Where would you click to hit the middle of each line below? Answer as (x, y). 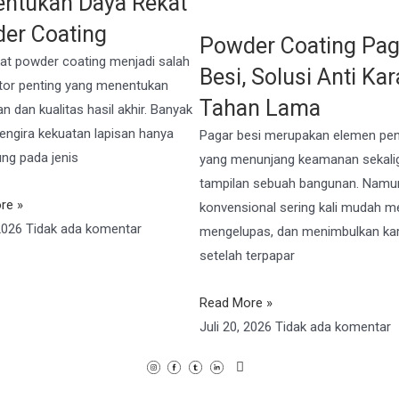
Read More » (236, 302)
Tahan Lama (260, 108)
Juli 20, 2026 (237, 326)
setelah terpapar (247, 255)
